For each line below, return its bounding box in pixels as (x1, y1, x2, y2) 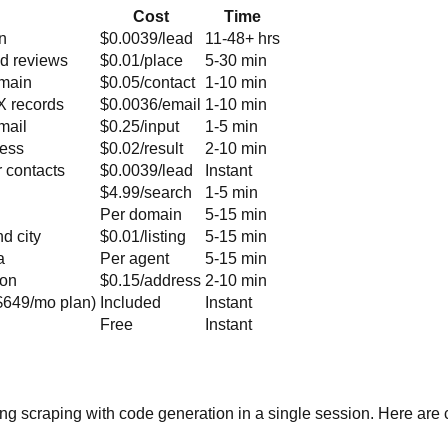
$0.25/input (100, 117, 179, 135)
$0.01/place (100, 51, 183, 69)
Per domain (100, 205, 182, 223)
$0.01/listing (100, 227, 186, 245)
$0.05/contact (100, 73, 195, 91)
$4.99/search (100, 183, 192, 201)
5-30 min (205, 51, 267, 69)
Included (100, 293, 161, 311)
